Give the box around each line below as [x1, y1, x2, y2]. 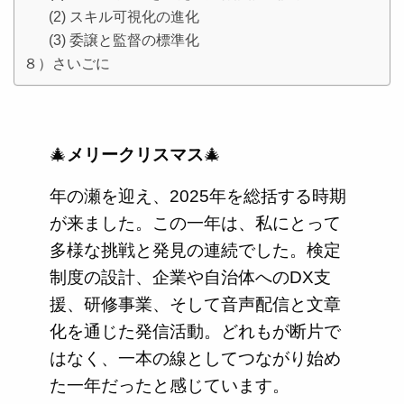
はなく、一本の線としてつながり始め [50, 349, 341, 369]
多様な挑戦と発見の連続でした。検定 [50, 241, 341, 261]
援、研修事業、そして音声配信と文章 [50, 295, 341, 315]
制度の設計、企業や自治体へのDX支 [50, 268, 331, 288]
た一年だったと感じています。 [50, 376, 289, 396]
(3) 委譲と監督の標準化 [48, 32, 199, 49]
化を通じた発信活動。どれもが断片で [50, 322, 341, 342]
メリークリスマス [67, 145, 204, 165]
